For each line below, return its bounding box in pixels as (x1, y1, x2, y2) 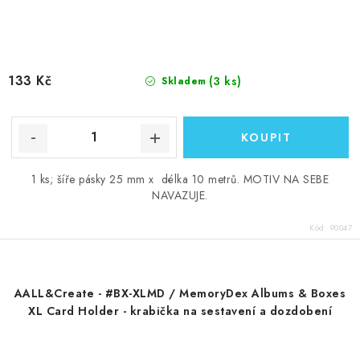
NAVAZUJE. (152, 186, 208, 203)
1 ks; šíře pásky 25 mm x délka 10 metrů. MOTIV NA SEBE (31, 170, 329, 187)
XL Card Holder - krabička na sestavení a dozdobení (28, 302, 332, 319)
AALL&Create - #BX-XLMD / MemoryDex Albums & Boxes (14, 284, 346, 301)
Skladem (157, 73, 207, 88)
